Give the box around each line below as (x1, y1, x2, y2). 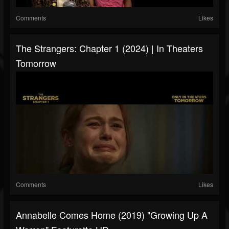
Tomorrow (16, 56, 56, 70)
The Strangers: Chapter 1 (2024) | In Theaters (16, 41, 203, 55)
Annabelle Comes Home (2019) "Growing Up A (16, 208, 208, 222)
